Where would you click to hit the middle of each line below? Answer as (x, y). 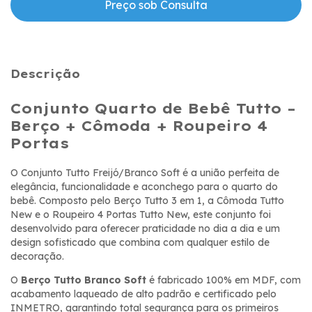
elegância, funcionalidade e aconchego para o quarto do (144, 186)
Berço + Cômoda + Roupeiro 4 (139, 125)
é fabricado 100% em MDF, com (225, 280)
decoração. (37, 256)
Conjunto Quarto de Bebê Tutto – (153, 108)
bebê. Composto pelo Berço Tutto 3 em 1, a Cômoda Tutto (147, 200)
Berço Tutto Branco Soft (85, 280)
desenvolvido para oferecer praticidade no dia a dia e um (145, 228)
